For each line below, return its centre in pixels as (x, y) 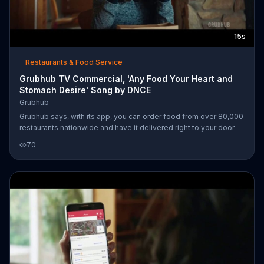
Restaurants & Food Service (74, 62)
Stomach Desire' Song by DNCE (85, 90)
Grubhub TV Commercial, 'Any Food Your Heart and (126, 79)
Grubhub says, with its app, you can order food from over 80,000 (131, 117)
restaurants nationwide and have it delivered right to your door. (128, 128)
